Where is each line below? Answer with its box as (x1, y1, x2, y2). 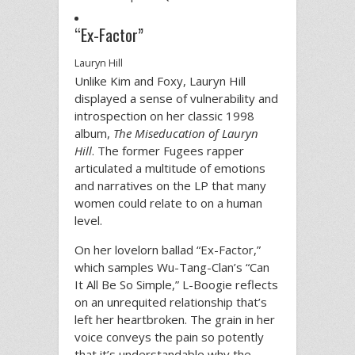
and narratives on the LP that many (74, 177, 266, 194)
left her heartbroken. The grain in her (74, 311, 275, 328)
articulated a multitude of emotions (74, 160, 265, 177)
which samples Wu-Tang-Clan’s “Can (74, 259, 269, 276)
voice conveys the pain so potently (74, 329, 264, 345)
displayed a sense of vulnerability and (74, 90, 278, 107)
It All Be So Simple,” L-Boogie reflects (74, 277, 278, 293)
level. (74, 212, 102, 229)
